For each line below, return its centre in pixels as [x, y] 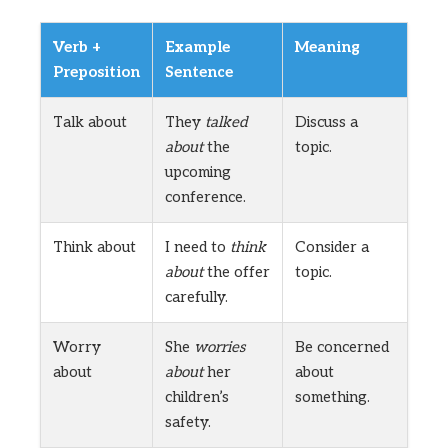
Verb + [77, 46]
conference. [205, 196]
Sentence [199, 71]
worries [219, 346]
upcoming [198, 171]
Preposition [96, 71]
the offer [236, 271]
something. [332, 396]
